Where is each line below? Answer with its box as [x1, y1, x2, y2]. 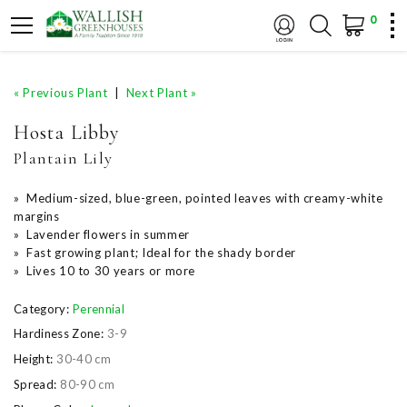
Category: [14, 301, 69, 316]
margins [14, 209, 60, 223]
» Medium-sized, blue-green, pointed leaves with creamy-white [14, 191, 383, 205]
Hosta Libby [14, 121, 121, 144]
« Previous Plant [14, 85, 108, 100]
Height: [14, 352, 54, 367]
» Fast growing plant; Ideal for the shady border [14, 245, 296, 260]
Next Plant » [125, 85, 197, 100]
